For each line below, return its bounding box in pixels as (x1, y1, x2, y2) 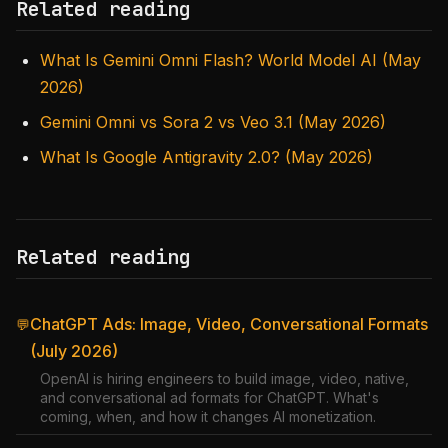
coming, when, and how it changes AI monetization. (40, 408, 376, 425)
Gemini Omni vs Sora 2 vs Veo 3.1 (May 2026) (40, 112, 386, 132)
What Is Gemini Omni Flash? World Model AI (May (40, 50, 421, 70)
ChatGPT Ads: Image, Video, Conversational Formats (30, 314, 428, 334)
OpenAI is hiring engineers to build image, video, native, (40, 370, 409, 387)
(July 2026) (30, 341, 118, 361)
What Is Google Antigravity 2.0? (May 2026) (40, 147, 373, 167)
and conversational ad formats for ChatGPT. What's (40, 389, 379, 406)
